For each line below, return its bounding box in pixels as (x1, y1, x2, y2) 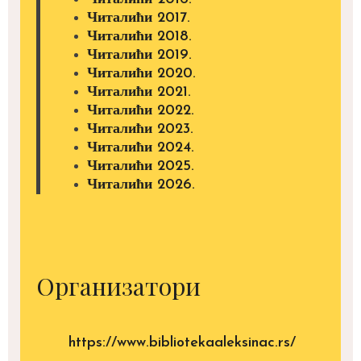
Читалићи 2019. (86, 47, 192, 63)
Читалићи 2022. (86, 102, 194, 118)
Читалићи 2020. (86, 65, 196, 81)
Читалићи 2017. (86, 10, 190, 26)
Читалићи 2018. (86, 28, 192, 44)
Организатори (36, 269, 201, 302)
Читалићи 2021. (86, 84, 191, 100)
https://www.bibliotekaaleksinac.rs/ (68, 334, 296, 351)
